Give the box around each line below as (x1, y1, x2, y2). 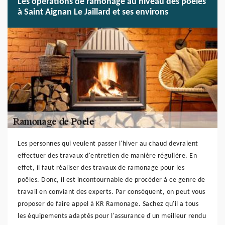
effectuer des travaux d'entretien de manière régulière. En (18, 152, 197, 160)
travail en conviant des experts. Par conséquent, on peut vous (18, 188, 205, 196)
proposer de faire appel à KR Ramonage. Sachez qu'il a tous (18, 200, 198, 208)
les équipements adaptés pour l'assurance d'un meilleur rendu (18, 212, 206, 220)
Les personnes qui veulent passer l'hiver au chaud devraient (18, 140, 198, 148)
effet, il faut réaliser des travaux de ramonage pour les (18, 164, 184, 172)
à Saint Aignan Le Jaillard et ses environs (18, 8, 168, 17)
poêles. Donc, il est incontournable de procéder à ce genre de (18, 176, 205, 184)
